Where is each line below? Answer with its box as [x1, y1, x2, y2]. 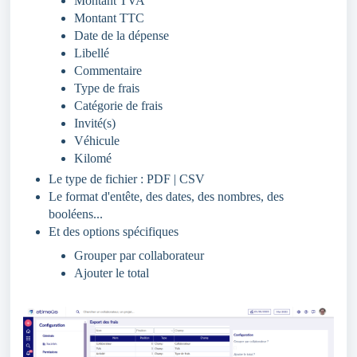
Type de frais [74, 80, 139, 95]
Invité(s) [74, 116, 116, 130]
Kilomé [74, 151, 112, 165]
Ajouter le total [74, 265, 149, 280]
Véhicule [74, 133, 120, 147]
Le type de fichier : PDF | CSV [49, 171, 205, 186]
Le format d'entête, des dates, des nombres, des [49, 189, 284, 203]
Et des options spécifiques [49, 224, 178, 238]
